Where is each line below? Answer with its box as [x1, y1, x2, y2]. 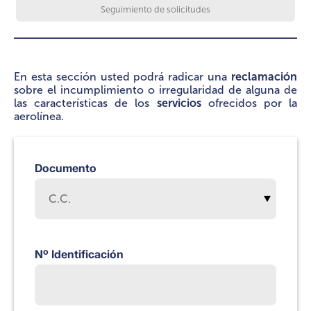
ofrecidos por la [201, 96, 298, 110]
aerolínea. [14, 110, 64, 124]
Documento [35, 161, 96, 176]
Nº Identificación [35, 247, 124, 262]
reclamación [231, 70, 297, 84]
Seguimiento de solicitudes [101, 4, 210, 15]
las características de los [14, 96, 157, 110]
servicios [156, 96, 201, 110]
